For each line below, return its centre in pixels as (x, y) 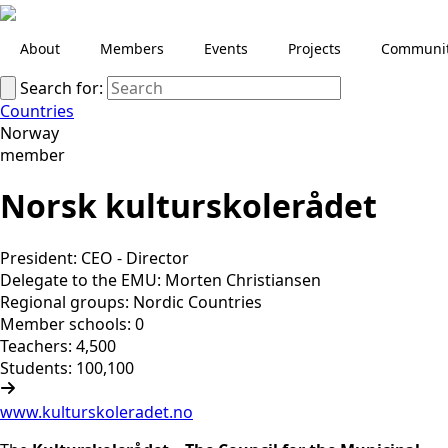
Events (226, 48)
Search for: (61, 88)
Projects (314, 48)
